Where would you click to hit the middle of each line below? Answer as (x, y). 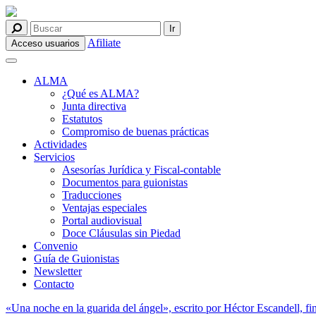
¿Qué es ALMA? (101, 93)
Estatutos (82, 119)
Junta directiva (94, 106)
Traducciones (92, 195)
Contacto (54, 284)
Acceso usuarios (45, 43)
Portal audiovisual (102, 220)
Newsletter (58, 271)
